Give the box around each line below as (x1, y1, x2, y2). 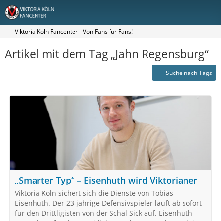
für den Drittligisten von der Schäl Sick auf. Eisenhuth (15, 208, 192, 218)
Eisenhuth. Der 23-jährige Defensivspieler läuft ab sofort (15, 198, 202, 208)
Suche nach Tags (166, 69, 212, 77)
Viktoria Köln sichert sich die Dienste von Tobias (15, 188, 173, 198)
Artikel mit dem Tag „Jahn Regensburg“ (5, 46, 209, 62)
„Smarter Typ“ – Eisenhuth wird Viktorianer (15, 174, 197, 186)
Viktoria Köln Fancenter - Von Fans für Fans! (15, 27, 133, 36)
